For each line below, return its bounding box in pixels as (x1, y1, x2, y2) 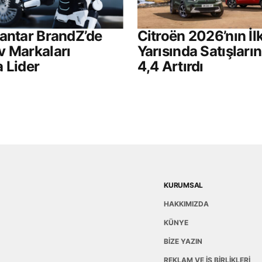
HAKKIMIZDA (164, 199, 209, 209)
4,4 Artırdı (137, 58, 204, 75)
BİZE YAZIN (164, 237, 202, 246)
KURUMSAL (164, 181, 204, 190)
